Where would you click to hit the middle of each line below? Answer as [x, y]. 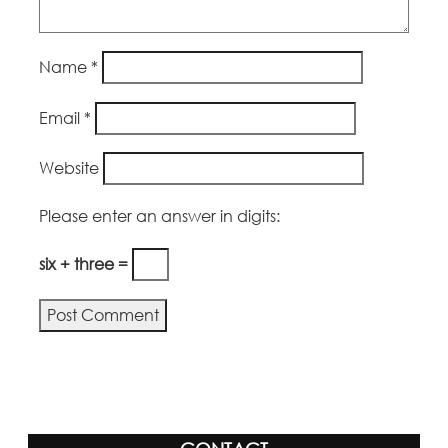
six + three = [86, 264]
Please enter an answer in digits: [160, 216]
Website [69, 168]
